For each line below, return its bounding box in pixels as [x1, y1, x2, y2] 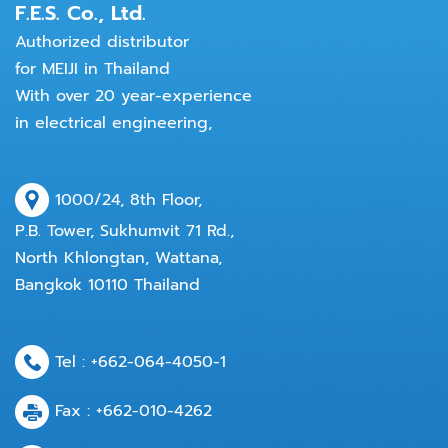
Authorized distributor [15, 30, 189, 55]
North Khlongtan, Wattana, [15, 246, 222, 271]
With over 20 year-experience [15, 84, 252, 109]
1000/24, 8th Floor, [49, 187, 202, 212]
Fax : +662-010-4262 [49, 399, 212, 424]
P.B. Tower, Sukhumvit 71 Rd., [15, 219, 234, 244]
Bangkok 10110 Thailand [15, 273, 200, 298]
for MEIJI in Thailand [15, 57, 170, 82]
